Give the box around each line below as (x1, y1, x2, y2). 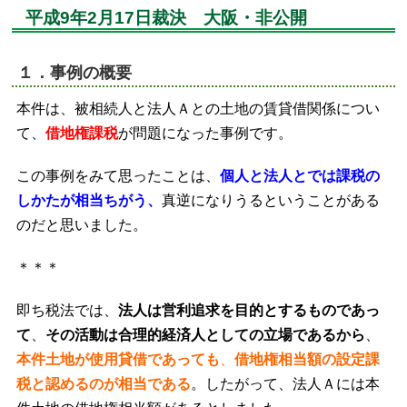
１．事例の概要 (17, 63, 133, 83)
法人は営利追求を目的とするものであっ (118, 303, 381, 319)
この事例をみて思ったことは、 (16, 168, 221, 184)
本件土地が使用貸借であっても (16, 352, 221, 368)
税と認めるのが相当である (16, 376, 192, 392)
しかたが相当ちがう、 (16, 193, 163, 209)
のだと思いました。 (16, 217, 148, 233)
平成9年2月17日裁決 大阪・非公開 (25, 7, 308, 28)
